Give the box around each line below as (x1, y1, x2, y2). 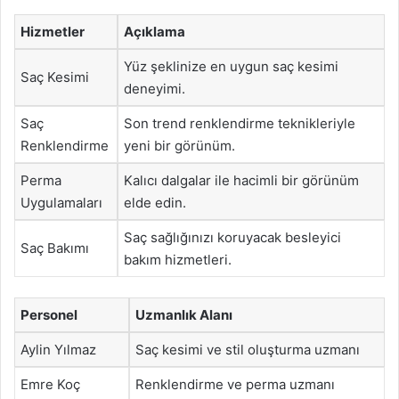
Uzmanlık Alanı (135, 305, 232, 323)
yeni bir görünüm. (124, 137, 235, 154)
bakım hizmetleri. (124, 251, 232, 268)
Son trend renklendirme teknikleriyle (124, 115, 355, 132)
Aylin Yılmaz (20, 340, 96, 358)
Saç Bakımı (20, 240, 89, 256)
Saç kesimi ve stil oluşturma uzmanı (135, 340, 360, 358)
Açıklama (124, 23, 185, 40)
